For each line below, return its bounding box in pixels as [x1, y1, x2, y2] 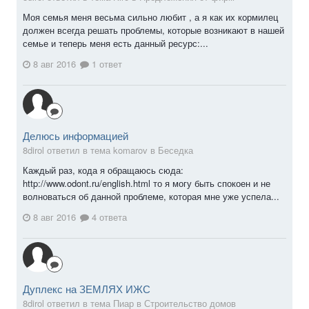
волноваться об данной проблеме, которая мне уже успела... [23, 190, 279, 203]
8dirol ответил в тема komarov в [23, 143, 158, 157]
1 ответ [89, 57, 122, 70]
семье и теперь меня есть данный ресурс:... [23, 37, 208, 50]
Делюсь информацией [23, 128, 128, 143]
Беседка [158, 143, 193, 157]
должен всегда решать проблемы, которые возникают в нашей [23, 23, 284, 37]
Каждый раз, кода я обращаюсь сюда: [23, 163, 183, 177]
